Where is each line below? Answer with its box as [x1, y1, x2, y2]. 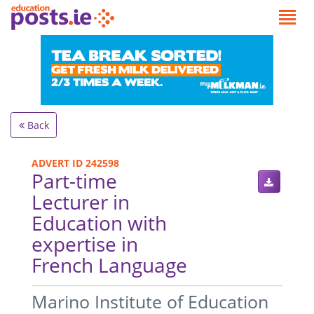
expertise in [32, 230, 138, 257]
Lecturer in [32, 188, 130, 215]
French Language [32, 251, 187, 278]
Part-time [32, 167, 117, 194]
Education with [32, 209, 167, 236]
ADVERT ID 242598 [32, 156, 119, 170]
